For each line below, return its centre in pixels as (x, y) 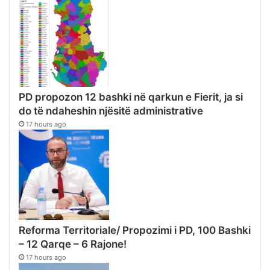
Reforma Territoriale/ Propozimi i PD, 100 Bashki (135, 231)
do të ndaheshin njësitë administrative (111, 111)
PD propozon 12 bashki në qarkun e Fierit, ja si (131, 97)
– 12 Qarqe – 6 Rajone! (73, 244)
